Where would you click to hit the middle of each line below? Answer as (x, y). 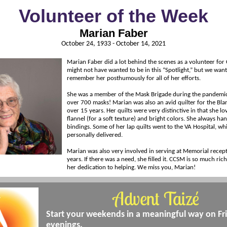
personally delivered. (95, 135)
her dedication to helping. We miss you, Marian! (131, 167)
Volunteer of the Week (113, 16)
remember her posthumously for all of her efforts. (134, 78)
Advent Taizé (156, 198)
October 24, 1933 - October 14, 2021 (113, 44)
